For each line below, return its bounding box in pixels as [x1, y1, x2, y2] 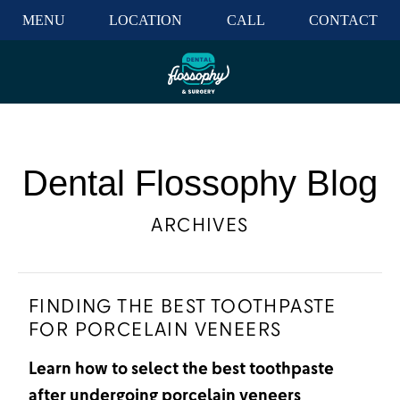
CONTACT [309, 12, 379, 28]
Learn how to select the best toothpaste [29, 357, 334, 379]
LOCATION [109, 12, 183, 28]
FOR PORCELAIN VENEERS [29, 317, 282, 341]
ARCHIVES [151, 212, 249, 237]
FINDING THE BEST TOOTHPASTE [29, 294, 337, 318]
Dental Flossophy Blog [22, 163, 378, 203]
